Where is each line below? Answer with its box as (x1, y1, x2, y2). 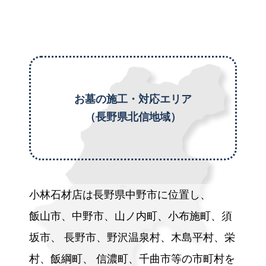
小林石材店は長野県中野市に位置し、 (29, 189, 211, 201)
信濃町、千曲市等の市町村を (93, 253, 235, 265)
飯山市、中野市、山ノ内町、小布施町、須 (29, 210, 232, 222)
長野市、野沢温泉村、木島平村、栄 (61, 232, 235, 243)
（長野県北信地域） (85, 111, 181, 123)
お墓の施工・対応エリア (74, 93, 192, 105)
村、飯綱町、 (29, 253, 93, 265)
